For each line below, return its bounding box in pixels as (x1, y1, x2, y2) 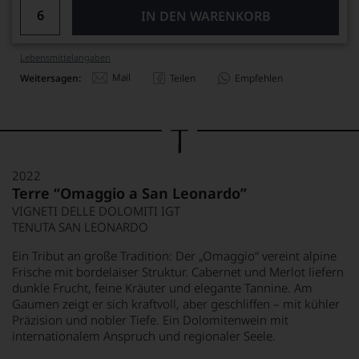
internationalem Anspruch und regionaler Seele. (12, 328, 276, 344)
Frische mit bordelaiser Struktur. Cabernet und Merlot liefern (12, 264, 344, 280)
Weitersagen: (20, 71, 81, 85)
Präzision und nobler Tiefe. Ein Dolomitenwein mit (12, 312, 288, 328)
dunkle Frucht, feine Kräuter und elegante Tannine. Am (12, 280, 313, 296)
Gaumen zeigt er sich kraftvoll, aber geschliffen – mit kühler (12, 296, 340, 312)
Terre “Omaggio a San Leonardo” (12, 184, 247, 203)
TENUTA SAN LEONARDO (12, 219, 148, 235)
